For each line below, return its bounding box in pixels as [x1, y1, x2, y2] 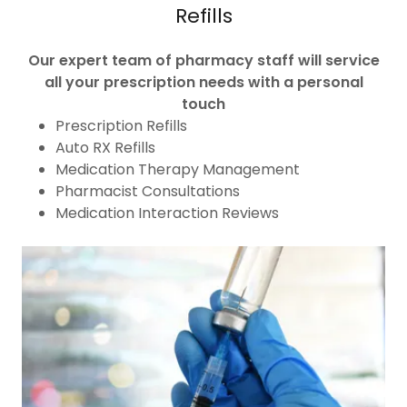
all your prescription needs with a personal [44, 71, 363, 93]
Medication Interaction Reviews [55, 202, 279, 223]
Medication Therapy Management [55, 158, 300, 180]
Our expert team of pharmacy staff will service [27, 49, 380, 71]
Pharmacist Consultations [55, 180, 240, 202]
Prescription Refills [55, 114, 187, 136]
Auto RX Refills [55, 136, 155, 158]
